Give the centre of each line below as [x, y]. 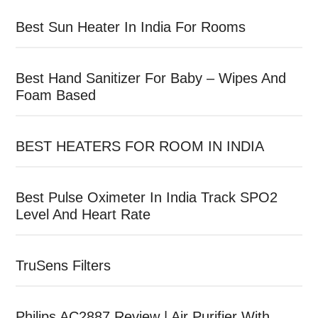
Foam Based [56, 95]
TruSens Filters [64, 265]
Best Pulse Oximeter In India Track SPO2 [147, 197]
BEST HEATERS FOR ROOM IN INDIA [140, 146]
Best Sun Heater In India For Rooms [131, 27]
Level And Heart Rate [83, 214]
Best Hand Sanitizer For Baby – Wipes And [151, 78]
